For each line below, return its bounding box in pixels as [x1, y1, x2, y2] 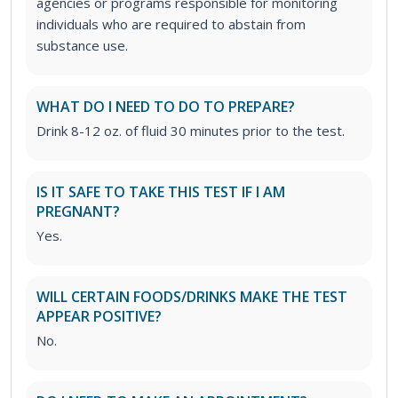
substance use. [36, 36, 128, 54]
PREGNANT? [36, 201, 120, 221]
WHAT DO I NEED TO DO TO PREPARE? [36, 96, 295, 116]
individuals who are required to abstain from [36, 14, 306, 33]
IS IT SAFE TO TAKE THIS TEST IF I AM [36, 181, 285, 202]
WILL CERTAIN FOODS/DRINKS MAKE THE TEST [36, 286, 347, 306]
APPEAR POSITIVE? [36, 306, 162, 326]
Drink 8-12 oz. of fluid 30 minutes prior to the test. [36, 121, 345, 139]
